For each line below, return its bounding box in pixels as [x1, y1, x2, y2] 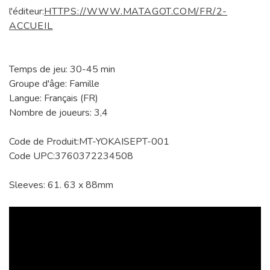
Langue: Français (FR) [9, 92, 98, 105]
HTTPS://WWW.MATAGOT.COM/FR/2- [44, 5, 228, 19]
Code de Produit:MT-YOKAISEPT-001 [9, 135, 169, 149]
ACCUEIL [9, 19, 53, 33]
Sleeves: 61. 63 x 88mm [9, 178, 113, 192]
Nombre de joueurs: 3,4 [9, 106, 108, 120]
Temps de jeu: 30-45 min [9, 63, 115, 77]
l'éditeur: [9, 5, 44, 19]
